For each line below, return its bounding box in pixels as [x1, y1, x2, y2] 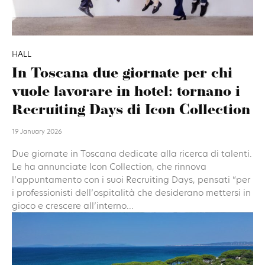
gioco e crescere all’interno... [12, 199, 134, 212]
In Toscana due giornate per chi [12, 66, 232, 81]
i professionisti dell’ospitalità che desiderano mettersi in [12, 186, 251, 199]
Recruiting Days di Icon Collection [12, 103, 250, 118]
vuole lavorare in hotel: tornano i [12, 85, 240, 99]
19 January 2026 [12, 126, 62, 136]
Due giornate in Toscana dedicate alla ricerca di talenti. [12, 147, 252, 160]
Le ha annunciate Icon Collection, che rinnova [12, 160, 206, 173]
